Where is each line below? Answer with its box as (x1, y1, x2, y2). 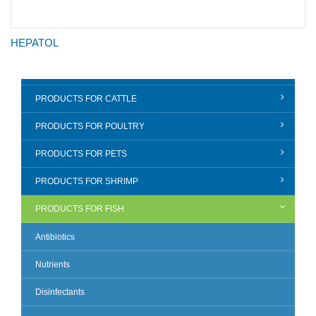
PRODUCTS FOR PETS (35, 149, 127, 159)
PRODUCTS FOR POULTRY (35, 121, 145, 131)
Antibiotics (35, 232, 75, 242)
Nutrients (35, 260, 70, 269)
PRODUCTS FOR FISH (35, 204, 124, 214)
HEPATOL (11, 37, 59, 49)
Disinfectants (35, 287, 85, 297)
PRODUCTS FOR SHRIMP (35, 176, 138, 186)
